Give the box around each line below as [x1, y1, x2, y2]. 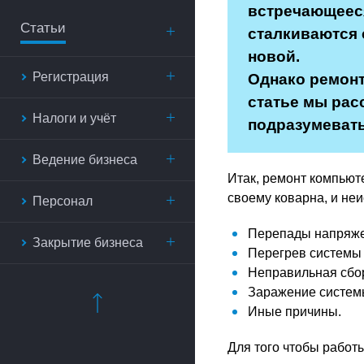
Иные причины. [248, 305, 341, 318]
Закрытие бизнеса [32, 236, 143, 249]
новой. [248, 48, 300, 65]
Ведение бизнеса [32, 153, 137, 167]
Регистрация [32, 70, 109, 84]
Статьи [20, 20, 66, 36]
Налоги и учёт [32, 111, 116, 125]
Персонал [32, 194, 93, 208]
